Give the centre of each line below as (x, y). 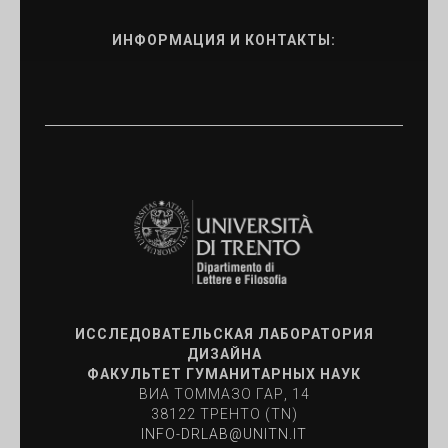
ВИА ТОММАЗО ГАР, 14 (224, 393)
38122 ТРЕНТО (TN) (224, 413)
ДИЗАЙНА (224, 353)
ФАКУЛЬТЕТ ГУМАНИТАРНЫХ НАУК (224, 373)
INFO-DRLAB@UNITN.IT (224, 433)
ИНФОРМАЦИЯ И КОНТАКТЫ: (224, 40)
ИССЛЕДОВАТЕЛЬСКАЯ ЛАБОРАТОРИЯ (224, 333)
